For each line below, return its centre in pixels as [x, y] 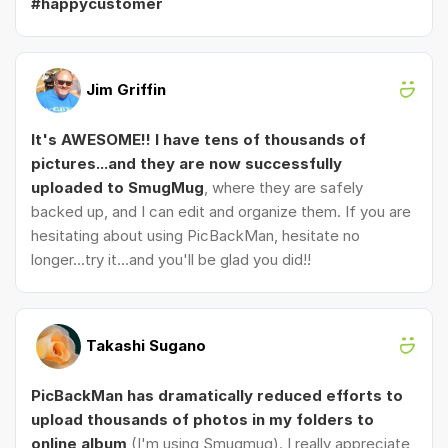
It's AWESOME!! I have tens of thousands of [198, 139]
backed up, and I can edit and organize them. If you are [221, 211]
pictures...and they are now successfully [186, 163]
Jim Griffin [126, 89]
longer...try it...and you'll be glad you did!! [171, 259]
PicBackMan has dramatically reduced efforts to [217, 395]
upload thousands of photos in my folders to [202, 419]
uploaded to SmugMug [117, 187]
